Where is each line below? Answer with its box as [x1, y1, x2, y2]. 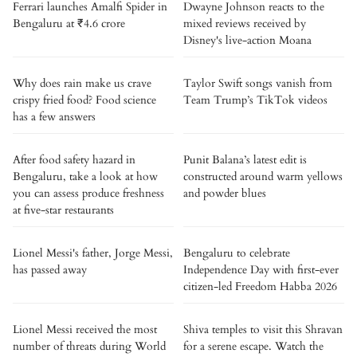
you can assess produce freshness [13, 186, 164, 201]
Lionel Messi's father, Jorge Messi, [13, 245, 173, 261]
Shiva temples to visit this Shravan [183, 322, 343, 337]
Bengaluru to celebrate [183, 245, 290, 261]
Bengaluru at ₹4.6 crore [13, 16, 125, 31]
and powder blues [183, 186, 266, 201]
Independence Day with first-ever [183, 262, 339, 277]
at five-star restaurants [13, 202, 114, 218]
